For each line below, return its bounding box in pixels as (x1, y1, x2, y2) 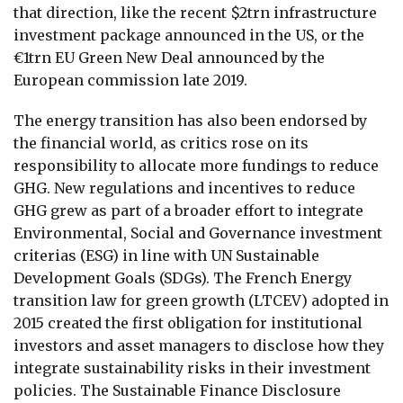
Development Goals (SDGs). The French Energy (13, 268, 352, 287)
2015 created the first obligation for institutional (13, 313, 363, 332)
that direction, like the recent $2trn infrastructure (13, 3, 377, 22)
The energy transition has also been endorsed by (13, 111, 367, 130)
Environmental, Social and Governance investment (13, 223, 382, 242)
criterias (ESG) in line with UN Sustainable (13, 246, 319, 264)
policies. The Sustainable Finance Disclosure (13, 381, 341, 399)
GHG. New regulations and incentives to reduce (13, 178, 355, 197)
